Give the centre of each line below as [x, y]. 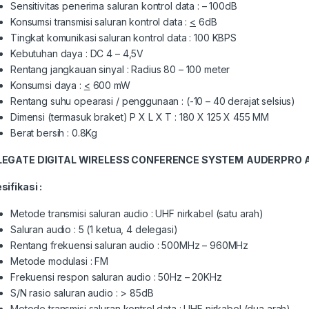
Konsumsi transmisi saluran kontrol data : [100, 21]
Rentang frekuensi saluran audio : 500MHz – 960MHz [130, 245]
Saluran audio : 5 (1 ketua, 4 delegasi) [94, 229]
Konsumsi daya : [47, 85]
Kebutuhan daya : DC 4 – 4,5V [77, 53]
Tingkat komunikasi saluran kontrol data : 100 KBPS [123, 37]
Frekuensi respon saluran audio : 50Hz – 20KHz [116, 277]
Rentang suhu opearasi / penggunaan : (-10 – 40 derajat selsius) [153, 101]
